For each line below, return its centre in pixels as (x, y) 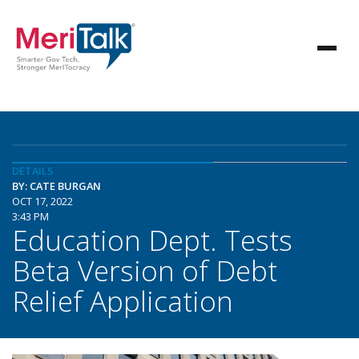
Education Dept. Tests (152, 240)
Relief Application (123, 301)
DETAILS (33, 171)
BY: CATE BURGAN (56, 186)
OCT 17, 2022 (42, 201)
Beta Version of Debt (145, 270)
